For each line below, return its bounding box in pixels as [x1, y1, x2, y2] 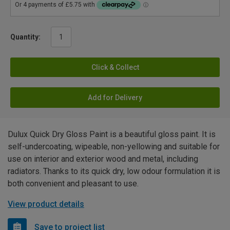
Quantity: [10, 32, 41, 41]
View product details [8, 199, 84, 209]
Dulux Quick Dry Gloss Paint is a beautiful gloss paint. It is [8, 129, 216, 139]
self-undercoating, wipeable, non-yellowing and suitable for [8, 141, 220, 151]
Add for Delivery [88, 93, 142, 102]
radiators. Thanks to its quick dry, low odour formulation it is [8, 166, 220, 176]
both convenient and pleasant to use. [8, 178, 139, 188]
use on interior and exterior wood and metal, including [8, 154, 198, 164]
